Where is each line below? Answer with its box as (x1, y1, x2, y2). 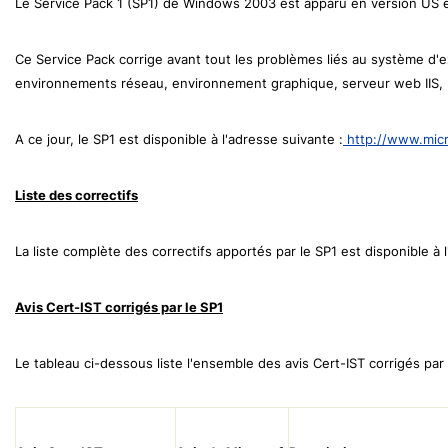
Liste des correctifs (15, 186, 138, 203)
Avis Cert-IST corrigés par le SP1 (15, 298, 223, 315)
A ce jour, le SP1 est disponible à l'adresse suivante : (15, 130, 343, 147)
